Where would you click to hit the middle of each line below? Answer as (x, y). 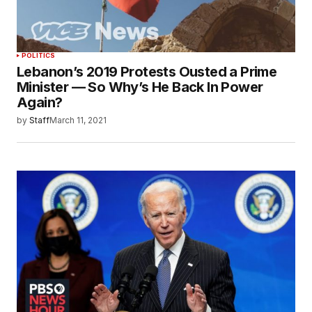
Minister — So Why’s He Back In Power (140, 87)
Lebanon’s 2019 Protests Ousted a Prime (147, 72)
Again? (40, 103)
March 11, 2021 (78, 120)
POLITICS (39, 56)
